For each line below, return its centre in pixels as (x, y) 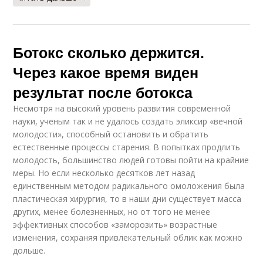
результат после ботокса (103, 92)
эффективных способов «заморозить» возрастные (115, 224)
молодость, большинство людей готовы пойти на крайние (131, 160)
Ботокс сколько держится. (109, 52)
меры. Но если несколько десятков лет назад (104, 173)
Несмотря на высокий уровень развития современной (122, 108)
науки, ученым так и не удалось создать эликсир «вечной (128, 121)
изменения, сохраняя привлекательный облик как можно (128, 237)
